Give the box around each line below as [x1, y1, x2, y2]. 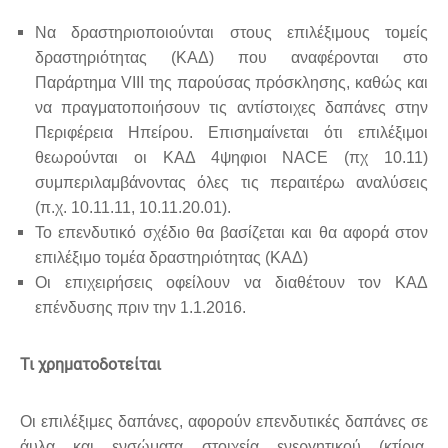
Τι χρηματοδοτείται [20, 354, 161, 374]
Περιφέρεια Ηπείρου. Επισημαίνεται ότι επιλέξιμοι [35, 123, 428, 141]
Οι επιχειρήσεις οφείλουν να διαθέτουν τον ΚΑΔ [35, 273, 428, 291]
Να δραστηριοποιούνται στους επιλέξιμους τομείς [35, 23, 428, 41]
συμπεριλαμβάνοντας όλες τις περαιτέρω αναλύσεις [35, 173, 428, 191]
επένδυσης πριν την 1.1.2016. [35, 298, 246, 316]
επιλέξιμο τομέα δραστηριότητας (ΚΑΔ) [35, 248, 308, 266]
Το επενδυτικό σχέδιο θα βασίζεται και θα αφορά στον [35, 223, 428, 241]
